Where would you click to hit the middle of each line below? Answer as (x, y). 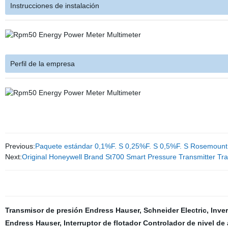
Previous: (20, 146)
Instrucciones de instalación (54, 6)
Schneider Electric (175, 210)
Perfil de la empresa (42, 64)
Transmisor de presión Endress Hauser (72, 210)
